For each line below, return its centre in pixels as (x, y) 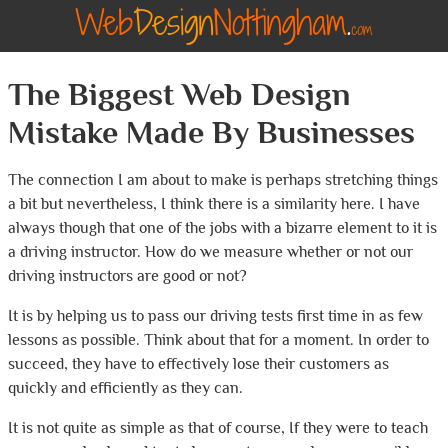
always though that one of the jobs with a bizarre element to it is (222, 228)
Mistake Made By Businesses (211, 133)
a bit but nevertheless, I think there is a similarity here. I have (214, 204)
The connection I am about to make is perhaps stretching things (223, 180)
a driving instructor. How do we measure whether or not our (210, 252)
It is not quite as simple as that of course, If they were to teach (218, 428)
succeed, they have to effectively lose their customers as (198, 364)
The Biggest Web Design (179, 95)
